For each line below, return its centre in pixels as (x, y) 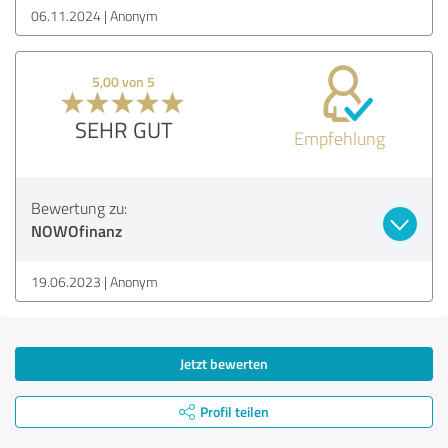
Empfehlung (339, 137)
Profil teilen (234, 411)
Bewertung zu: (79, 207)
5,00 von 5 (124, 81)
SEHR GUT (123, 129)
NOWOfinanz (76, 230)
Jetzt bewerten (224, 363)
